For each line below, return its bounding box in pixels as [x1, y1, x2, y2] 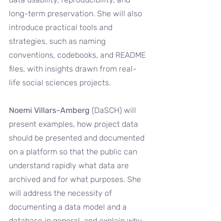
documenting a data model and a [9, 202, 129, 212]
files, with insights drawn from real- [9, 64, 137, 74]
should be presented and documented [9, 133, 147, 143]
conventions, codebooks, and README [9, 50, 147, 60]
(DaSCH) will [92, 106, 138, 115]
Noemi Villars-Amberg [9, 106, 92, 115]
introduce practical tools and [9, 23, 114, 32]
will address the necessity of [9, 188, 114, 198]
